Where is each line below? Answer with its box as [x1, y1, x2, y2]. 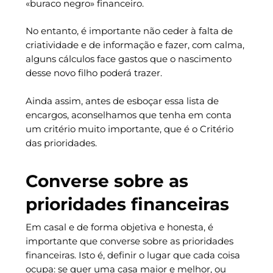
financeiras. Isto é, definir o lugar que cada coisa [25, 249, 240, 261]
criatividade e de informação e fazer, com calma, [25, 39, 244, 51]
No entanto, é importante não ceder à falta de [25, 25, 233, 37]
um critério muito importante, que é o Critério [25, 122, 233, 135]
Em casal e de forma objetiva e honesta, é [25, 221, 213, 233]
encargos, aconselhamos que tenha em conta [25, 108, 232, 121]
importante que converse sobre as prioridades [25, 235, 233, 247]
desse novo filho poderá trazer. [25, 67, 162, 79]
